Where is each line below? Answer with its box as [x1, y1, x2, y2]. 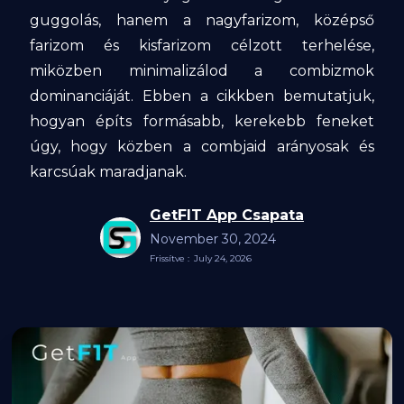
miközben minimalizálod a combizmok [30, 62, 374, 79]
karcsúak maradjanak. [30, 163, 188, 180]
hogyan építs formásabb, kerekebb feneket [30, 113, 374, 130]
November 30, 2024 [150, 231, 276, 247]
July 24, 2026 [194, 252, 252, 264]
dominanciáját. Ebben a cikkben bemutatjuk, [30, 87, 374, 105]
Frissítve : [150, 252, 189, 264]
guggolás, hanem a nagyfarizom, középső [30, 12, 374, 29]
